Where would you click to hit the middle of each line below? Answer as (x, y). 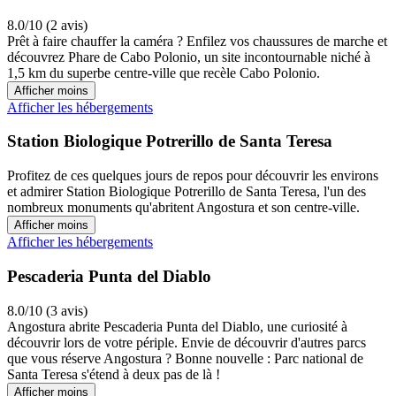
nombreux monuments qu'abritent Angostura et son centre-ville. (183, 208)
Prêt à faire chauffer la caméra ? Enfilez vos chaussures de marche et (197, 41)
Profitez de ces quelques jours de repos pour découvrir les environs (193, 176)
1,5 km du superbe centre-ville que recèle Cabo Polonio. (164, 72)
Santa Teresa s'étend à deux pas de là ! (114, 374)
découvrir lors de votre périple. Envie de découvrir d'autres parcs (187, 342)
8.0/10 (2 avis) (47, 25)
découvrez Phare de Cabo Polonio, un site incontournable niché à (189, 57)
